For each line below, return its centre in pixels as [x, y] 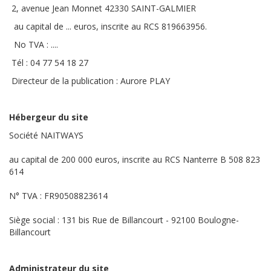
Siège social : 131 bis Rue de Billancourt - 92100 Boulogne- [124, 220]
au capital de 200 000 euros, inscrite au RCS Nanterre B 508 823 [135, 159]
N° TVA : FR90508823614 [58, 196]
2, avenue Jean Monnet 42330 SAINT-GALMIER [103, 8]
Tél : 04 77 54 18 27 [49, 63]
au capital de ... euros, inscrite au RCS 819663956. [108, 26]
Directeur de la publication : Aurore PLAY [90, 81]
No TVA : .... [34, 44]
